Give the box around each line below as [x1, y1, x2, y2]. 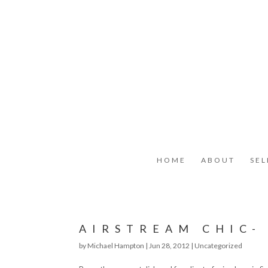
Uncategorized [194, 241, 242, 250]
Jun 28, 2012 [149, 241, 190, 250]
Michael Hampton [87, 241, 144, 250]
